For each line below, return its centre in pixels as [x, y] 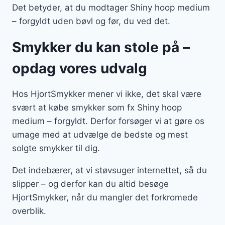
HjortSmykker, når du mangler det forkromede [105, 198]
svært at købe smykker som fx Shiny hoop [97, 108]
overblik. [29, 211]
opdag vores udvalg [80, 69]
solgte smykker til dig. [56, 148]
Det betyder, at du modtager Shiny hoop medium [111, 8]
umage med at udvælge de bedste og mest [100, 135]
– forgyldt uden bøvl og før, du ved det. [91, 21]
